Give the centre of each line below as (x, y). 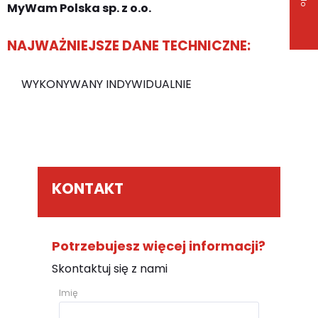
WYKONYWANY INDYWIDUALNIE (106, 84)
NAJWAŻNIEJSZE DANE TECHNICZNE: (129, 45)
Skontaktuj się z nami (109, 268)
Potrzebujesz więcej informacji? (158, 246)
